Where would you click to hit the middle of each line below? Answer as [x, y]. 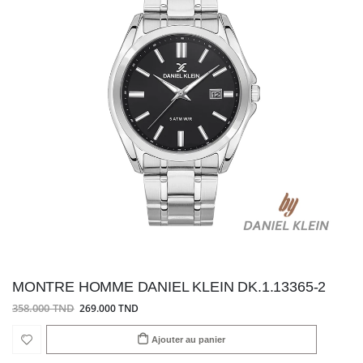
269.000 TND [109, 308]
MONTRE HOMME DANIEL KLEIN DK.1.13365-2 [169, 287]
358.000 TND [43, 308]
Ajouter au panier [189, 339]
